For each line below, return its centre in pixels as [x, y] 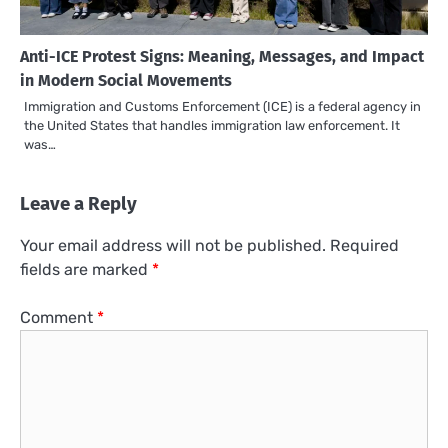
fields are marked [86, 270]
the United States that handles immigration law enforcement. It [212, 125]
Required [364, 246]
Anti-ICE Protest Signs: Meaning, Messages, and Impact [222, 56]
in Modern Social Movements [126, 80]
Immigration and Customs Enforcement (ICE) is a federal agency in [222, 106]
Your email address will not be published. [173, 246]
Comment [58, 318]
